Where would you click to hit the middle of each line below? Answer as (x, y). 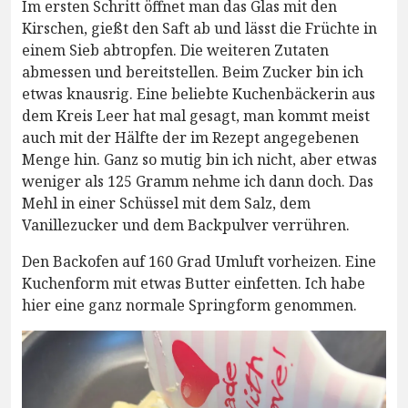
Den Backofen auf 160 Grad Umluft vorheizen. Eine (199, 262)
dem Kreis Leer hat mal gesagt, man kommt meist (196, 116)
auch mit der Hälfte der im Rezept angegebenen (190, 138)
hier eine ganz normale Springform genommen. (189, 306)
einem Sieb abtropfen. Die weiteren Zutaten (175, 51)
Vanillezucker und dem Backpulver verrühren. (186, 225)
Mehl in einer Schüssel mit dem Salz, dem (166, 204)
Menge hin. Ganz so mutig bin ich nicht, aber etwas (199, 160)
